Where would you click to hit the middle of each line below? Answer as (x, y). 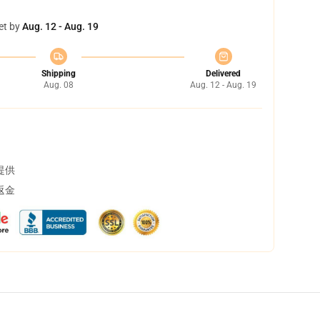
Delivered (223, 74)
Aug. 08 (58, 85)
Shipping (58, 74)
